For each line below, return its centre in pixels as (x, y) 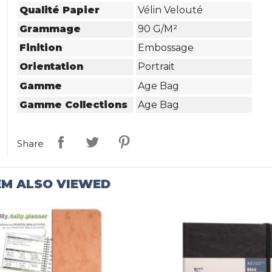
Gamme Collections (74, 104)
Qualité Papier (60, 10)
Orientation (52, 67)
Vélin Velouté (171, 10)
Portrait (157, 67)
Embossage (166, 48)
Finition (41, 48)
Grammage (50, 29)
